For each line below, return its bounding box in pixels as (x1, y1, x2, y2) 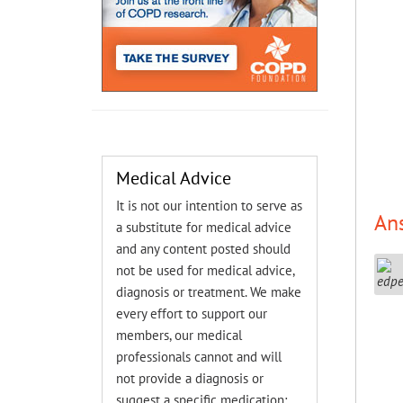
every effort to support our (116, 305, 268, 322)
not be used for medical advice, (116, 262, 295, 279)
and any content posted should (116, 240, 291, 257)
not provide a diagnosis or (116, 370, 264, 387)
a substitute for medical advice (116, 219, 292, 236)
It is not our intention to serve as (116, 197, 303, 214)
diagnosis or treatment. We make (116, 283, 302, 300)
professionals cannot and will (116, 348, 282, 365)
